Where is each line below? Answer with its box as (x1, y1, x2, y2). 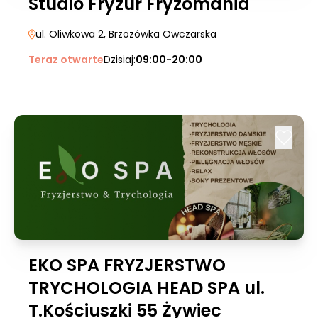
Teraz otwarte (28, 53, 104, 67)
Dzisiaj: (104, 53, 136, 67)
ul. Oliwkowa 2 (35, 27, 104, 41)
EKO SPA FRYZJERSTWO (28, 253, 226, 277)
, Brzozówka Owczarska (104, 27, 216, 41)
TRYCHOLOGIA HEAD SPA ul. (28, 276, 265, 300)
